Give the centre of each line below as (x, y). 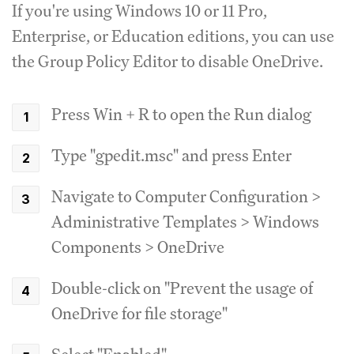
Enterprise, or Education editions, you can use (173, 36)
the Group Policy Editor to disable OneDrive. (168, 61)
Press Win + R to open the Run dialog (181, 114)
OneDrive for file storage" (139, 313)
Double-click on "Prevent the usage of (182, 288)
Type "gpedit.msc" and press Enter (171, 155)
